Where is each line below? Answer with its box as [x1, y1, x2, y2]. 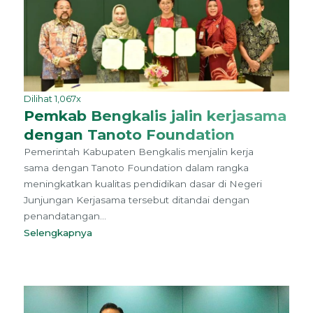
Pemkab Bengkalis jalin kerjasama [23, 107, 286, 125]
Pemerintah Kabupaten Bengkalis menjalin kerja [23, 146, 254, 158]
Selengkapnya [23, 227, 98, 239]
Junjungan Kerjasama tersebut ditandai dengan [23, 194, 249, 206]
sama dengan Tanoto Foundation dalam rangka [23, 162, 249, 174]
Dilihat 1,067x [23, 94, 81, 105]
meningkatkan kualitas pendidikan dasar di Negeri [23, 178, 262, 190]
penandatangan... [23, 210, 106, 222]
